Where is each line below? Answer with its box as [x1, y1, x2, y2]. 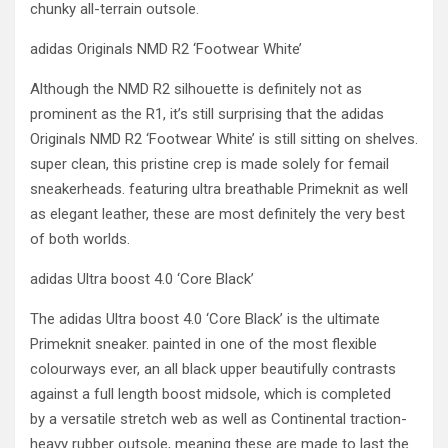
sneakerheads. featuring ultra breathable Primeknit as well [30, 180, 408, 198]
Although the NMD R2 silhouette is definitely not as [30, 80, 362, 98]
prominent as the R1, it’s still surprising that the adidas [30, 105, 384, 123]
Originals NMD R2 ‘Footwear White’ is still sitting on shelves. [30, 130, 418, 148]
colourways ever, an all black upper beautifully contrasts [30, 360, 396, 378]
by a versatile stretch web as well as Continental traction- [30, 410, 407, 428]
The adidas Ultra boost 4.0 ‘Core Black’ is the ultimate [30, 310, 380, 328]
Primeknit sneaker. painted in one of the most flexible [30, 335, 377, 353]
